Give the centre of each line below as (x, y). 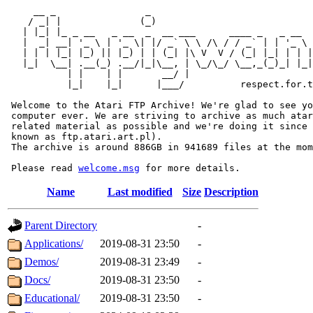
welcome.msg (109, 168)
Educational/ (52, 298)
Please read (42, 168)
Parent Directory (61, 225)
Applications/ (54, 243)
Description (231, 192)
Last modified (140, 192)
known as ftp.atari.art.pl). (84, 137)
